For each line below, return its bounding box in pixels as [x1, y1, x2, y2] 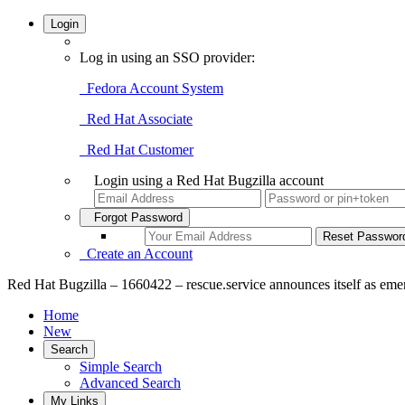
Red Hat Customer [80, 142, 193, 157]
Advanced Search [80, 375, 181, 391]
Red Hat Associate [80, 111, 193, 127]
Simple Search [80, 359, 162, 374]
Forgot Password [87, 211, 183, 224]
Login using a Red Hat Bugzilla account [94, 173, 324, 188]
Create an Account [80, 246, 193, 261]
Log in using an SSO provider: [80, 50, 255, 65]
